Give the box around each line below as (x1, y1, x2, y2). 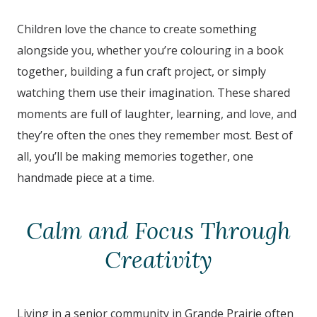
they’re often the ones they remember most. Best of (17, 127, 293, 144)
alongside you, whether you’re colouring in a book (17, 42, 284, 59)
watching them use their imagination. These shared (17, 85, 290, 101)
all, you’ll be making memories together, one (17, 149, 253, 165)
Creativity (105, 246, 212, 275)
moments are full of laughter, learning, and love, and (17, 106, 296, 122)
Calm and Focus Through (26, 217, 291, 246)
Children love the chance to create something (17, 21, 257, 38)
